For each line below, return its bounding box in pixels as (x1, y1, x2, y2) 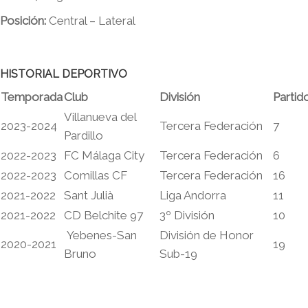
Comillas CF (64, 168, 127, 182)
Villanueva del (64, 110, 136, 124)
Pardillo (64, 129, 103, 142)
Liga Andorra (159, 188, 226, 202)
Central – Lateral (46, 14, 135, 27)
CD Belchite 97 (64, 208, 143, 222)
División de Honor (159, 228, 254, 242)
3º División (159, 208, 214, 222)
